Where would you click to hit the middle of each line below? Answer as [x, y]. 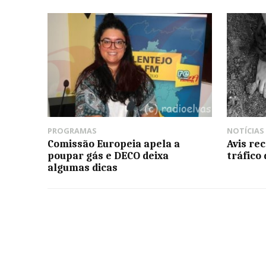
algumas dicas [83, 167]
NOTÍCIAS [246, 130]
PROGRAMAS [72, 130]
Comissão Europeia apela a [114, 143]
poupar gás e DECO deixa [108, 155]
